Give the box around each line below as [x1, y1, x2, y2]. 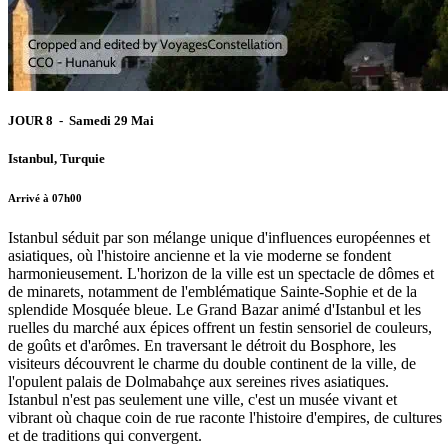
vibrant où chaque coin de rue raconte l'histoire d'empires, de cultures [8, 409, 442, 427]
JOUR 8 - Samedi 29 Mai [8, 113, 157, 129]
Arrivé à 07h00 [8, 192, 82, 205]
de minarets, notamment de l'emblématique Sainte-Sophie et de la [8, 283, 417, 301]
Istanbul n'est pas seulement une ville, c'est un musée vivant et [8, 391, 397, 409]
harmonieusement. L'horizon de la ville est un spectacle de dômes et [8, 265, 434, 283]
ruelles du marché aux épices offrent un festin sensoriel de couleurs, [8, 319, 432, 337]
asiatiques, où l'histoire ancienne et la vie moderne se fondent [8, 247, 391, 265]
